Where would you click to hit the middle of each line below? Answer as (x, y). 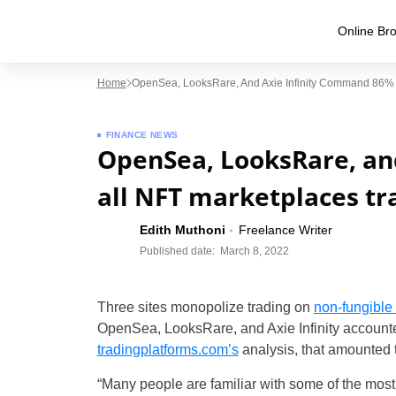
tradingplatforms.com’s (168, 350)
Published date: (177, 251)
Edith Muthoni (182, 230)
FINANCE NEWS (142, 135)
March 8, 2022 (254, 251)
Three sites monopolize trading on (205, 307)
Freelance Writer (285, 230)
